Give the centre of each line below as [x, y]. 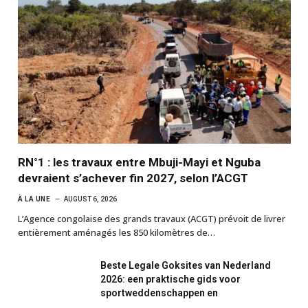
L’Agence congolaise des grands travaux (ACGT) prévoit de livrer [152, 218]
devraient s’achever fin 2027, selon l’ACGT [133, 178]
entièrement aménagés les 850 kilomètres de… [117, 232]
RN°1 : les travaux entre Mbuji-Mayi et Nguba [139, 162]
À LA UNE [34, 199]
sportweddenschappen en [159, 293]
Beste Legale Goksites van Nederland [186, 265]
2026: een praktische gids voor [170, 279]
